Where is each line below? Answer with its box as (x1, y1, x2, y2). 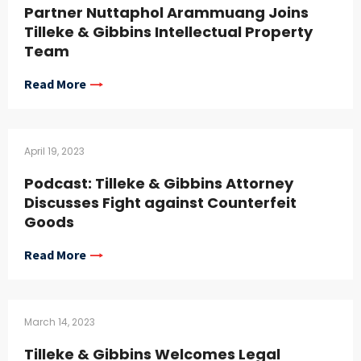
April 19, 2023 (24, 144, 85, 159)
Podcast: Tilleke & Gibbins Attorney (24, 173, 293, 194)
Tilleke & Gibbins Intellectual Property (24, 22, 313, 43)
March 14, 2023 (24, 315, 95, 330)
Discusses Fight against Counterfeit (24, 193, 297, 214)
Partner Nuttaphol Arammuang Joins (24, 2, 309, 23)
